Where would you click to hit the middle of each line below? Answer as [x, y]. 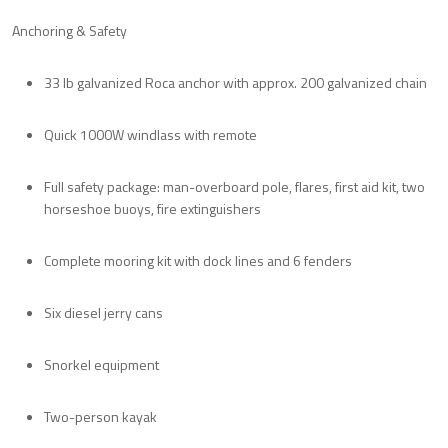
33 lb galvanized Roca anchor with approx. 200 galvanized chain [235, 82]
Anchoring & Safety [69, 30]
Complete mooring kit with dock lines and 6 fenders [198, 260]
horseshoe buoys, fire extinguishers [152, 208]
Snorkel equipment [101, 364]
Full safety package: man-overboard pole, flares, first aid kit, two [234, 186]
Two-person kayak [100, 416]
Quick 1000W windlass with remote [150, 134]
